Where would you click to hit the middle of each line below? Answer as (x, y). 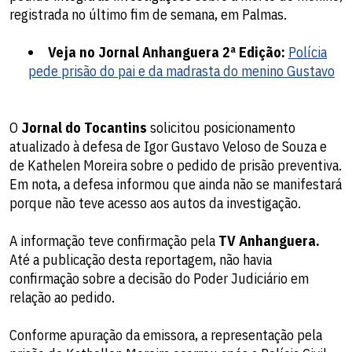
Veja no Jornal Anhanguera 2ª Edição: (167, 53)
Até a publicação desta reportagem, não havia (141, 260)
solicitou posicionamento (221, 128)
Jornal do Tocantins (84, 128)
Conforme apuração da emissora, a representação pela (166, 335)
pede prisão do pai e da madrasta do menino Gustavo (181, 71)
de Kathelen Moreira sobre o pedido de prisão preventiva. (176, 166)
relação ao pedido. (62, 298)
